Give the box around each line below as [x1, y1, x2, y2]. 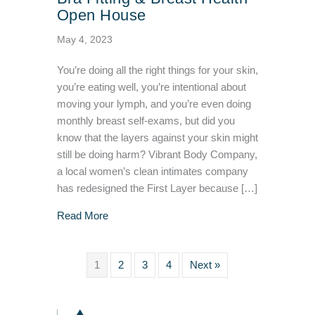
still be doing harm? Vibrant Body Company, [56, 149, 257, 161]
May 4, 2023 [56, 34, 112, 46]
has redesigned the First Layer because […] [56, 183, 257, 195]
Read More [56, 210, 108, 222]
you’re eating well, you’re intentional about [56, 82, 246, 94]
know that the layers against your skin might [56, 132, 258, 144]
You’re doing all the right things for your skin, [56, 65, 258, 77]
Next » [190, 259, 221, 271]
